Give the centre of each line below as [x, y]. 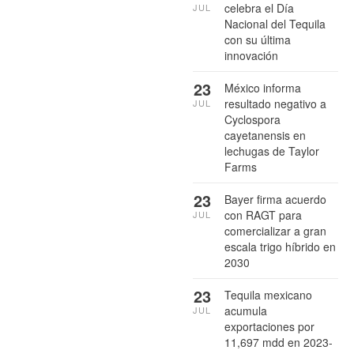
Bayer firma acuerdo [275, 200]
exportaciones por [269, 327]
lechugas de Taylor [272, 151]
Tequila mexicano [268, 295]
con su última [258, 40]
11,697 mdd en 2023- [279, 343]
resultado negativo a [275, 104]
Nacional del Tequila [275, 24]
